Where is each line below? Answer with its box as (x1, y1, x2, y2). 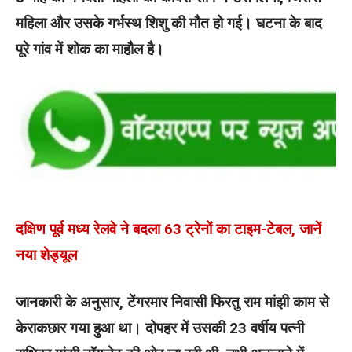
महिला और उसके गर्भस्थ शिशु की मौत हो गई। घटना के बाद (16, 13, 322, 32)
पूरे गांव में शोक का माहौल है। (16, 39, 164, 58)
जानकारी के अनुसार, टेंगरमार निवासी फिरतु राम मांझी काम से (16, 292, 329, 311)
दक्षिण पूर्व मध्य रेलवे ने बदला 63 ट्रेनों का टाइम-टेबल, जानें (16, 220, 321, 239)
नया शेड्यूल (16, 246, 77, 265)
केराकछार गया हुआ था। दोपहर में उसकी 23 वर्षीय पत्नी (16, 318, 304, 337)
